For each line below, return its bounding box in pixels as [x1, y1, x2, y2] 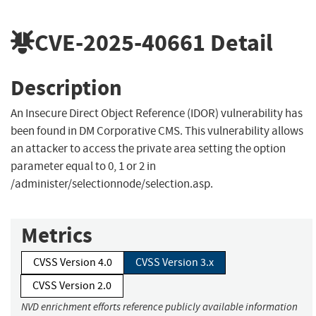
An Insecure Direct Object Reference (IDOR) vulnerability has [11, 106, 303, 121]
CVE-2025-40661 [35, 26, 205, 59]
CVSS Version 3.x [135, 255, 214, 270]
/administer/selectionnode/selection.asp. [11, 176, 213, 192]
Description [11, 73, 122, 102]
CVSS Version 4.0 [33, 255, 112, 270]
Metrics [21, 221, 92, 250]
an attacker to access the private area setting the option [11, 141, 286, 157]
